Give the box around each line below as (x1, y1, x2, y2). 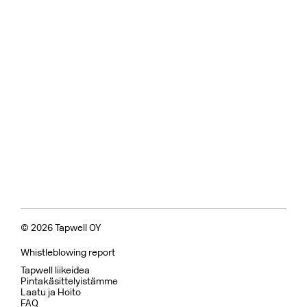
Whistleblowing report (21, 247, 115, 258)
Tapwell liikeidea (21, 265, 90, 276)
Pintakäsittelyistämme (21, 275, 118, 287)
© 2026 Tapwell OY (21, 222, 101, 234)
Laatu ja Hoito (21, 286, 81, 298)
